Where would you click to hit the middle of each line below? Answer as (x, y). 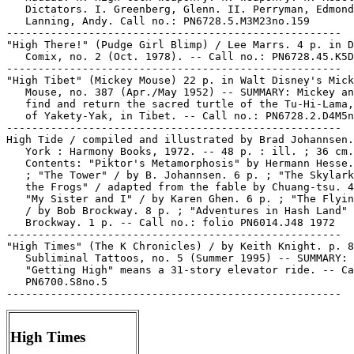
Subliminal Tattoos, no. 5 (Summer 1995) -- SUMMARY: (177, 258)
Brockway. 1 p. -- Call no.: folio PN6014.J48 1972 (171, 222)
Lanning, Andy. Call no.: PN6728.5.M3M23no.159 (158, 21)
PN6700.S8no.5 (57, 282)
